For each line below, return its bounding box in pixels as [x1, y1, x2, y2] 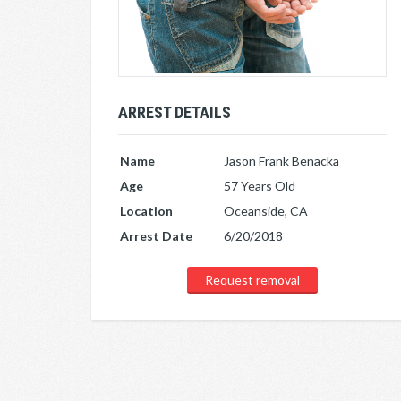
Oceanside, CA [224, 202, 308, 218]
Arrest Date [120, 227, 192, 243]
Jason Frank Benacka [224, 152, 339, 168]
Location [120, 202, 173, 218]
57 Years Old [224, 177, 295, 193]
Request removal [205, 271, 300, 287]
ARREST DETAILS [118, 102, 231, 122]
